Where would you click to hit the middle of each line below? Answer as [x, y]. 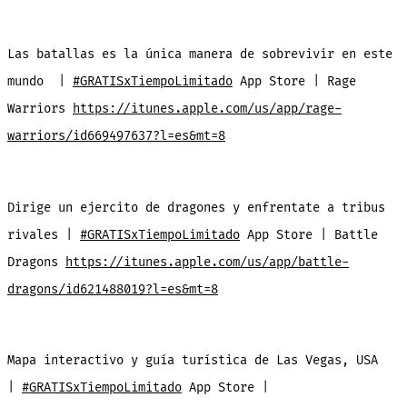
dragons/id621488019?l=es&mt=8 [112, 289]
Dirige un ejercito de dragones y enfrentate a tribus [196, 207]
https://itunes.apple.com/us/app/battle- [207, 262]
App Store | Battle [308, 234]
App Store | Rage [294, 82]
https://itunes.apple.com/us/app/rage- [207, 109]
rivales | [43, 234]
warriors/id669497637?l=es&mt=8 [116, 136]
